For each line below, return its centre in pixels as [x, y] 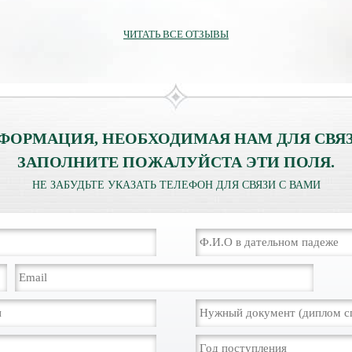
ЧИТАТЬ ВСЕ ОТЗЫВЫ [176, 34]
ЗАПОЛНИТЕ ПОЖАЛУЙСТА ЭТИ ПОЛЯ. [176, 162]
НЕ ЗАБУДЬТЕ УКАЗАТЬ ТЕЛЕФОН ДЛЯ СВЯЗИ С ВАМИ [176, 185]
